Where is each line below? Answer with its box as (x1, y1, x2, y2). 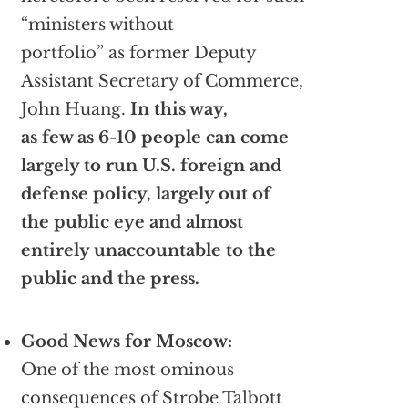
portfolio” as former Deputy (20, 43, 257, 64)
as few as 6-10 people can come (20, 127, 289, 148)
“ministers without (20, 15, 174, 36)
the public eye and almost (20, 212, 243, 233)
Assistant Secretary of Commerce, (20, 71, 303, 92)
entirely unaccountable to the (20, 240, 276, 261)
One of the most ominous (20, 360, 234, 381)
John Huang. (20, 99, 130, 120)
